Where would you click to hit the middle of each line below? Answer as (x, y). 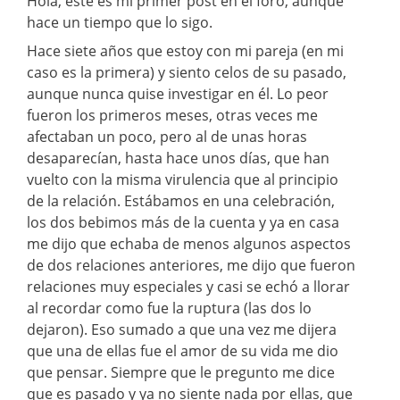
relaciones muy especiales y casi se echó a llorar (188, 286)
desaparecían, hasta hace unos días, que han (178, 158)
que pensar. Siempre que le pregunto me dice (181, 372)
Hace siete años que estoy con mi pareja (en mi (185, 50)
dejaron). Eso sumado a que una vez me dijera (182, 329)
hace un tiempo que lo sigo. (120, 22)
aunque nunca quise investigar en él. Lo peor (178, 93)
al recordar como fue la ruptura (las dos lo (169, 308)
